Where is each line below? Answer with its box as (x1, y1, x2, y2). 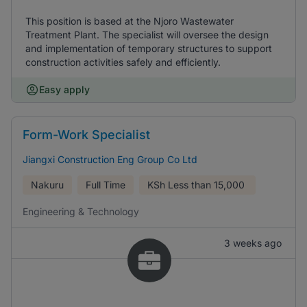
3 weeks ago (224, 237, 282, 249)
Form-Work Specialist (23, 127, 150, 142)
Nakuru (31, 179, 64, 191)
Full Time (86, 179, 125, 191)
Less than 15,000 (168, 179, 245, 191)
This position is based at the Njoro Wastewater (25, 15, 234, 27)
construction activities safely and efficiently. (25, 56, 221, 68)
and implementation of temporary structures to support (25, 42, 272, 54)
